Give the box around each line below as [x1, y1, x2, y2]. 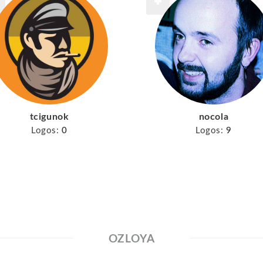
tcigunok [29, 112, 69, 122]
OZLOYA [108, 233, 155, 245]
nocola [198, 112, 229, 122]
